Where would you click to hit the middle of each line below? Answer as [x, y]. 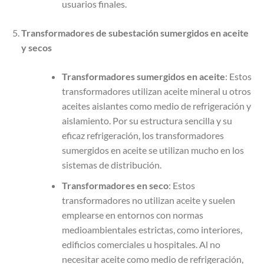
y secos [36, 48]
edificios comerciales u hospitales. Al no [141, 244]
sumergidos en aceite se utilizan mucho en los [153, 150]
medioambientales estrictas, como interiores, [152, 230]
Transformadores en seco [115, 185]
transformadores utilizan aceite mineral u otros [156, 91]
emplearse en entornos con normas [132, 215]
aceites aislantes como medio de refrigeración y [156, 106]
